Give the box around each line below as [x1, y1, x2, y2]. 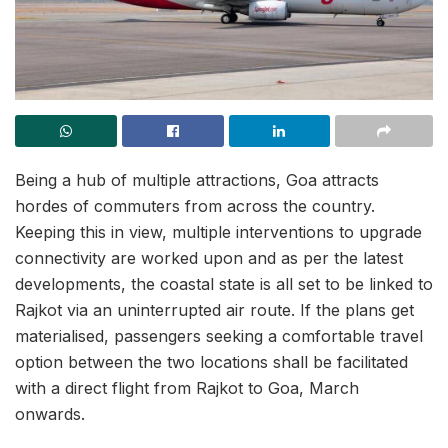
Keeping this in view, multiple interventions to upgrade [15, 221, 422, 242]
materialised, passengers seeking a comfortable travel [15, 325, 423, 346]
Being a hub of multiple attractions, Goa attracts [15, 169, 379, 190]
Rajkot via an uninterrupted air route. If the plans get [15, 299, 414, 320]
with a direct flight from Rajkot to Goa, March [15, 377, 359, 398]
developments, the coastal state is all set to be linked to [15, 273, 433, 294]
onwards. [15, 403, 85, 424]
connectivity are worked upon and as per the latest [15, 247, 403, 268]
